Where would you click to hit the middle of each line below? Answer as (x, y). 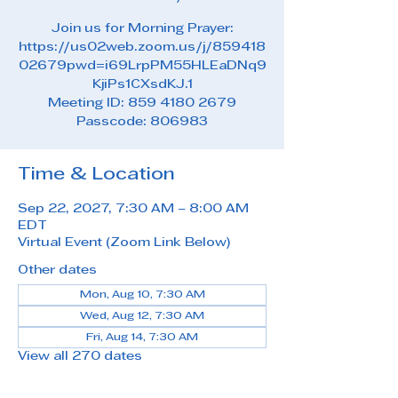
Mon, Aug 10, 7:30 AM (142, 295)
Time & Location (96, 175)
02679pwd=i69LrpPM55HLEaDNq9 (142, 66)
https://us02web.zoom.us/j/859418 (142, 48)
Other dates (57, 271)
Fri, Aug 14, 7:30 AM (142, 338)
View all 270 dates (80, 357)
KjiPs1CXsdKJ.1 (142, 85)
